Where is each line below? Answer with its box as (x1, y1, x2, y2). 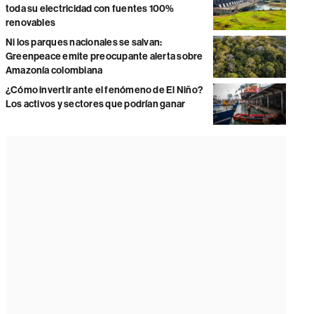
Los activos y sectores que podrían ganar (5, 98, 186, 111)
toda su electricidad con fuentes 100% (5, 3, 175, 15)
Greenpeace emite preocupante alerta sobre (5, 50, 203, 63)
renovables (5, 17, 56, 29)
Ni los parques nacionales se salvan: (5, 36, 163, 49)
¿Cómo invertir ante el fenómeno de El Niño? (5, 84, 204, 97)
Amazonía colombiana (5, 64, 103, 77)
